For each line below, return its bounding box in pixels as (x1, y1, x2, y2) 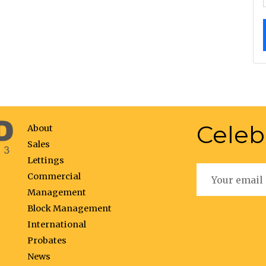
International (27, 219, 86, 230)
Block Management (27, 203, 112, 214)
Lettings (27, 155, 64, 166)
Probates (27, 235, 66, 246)
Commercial (27, 171, 81, 182)
